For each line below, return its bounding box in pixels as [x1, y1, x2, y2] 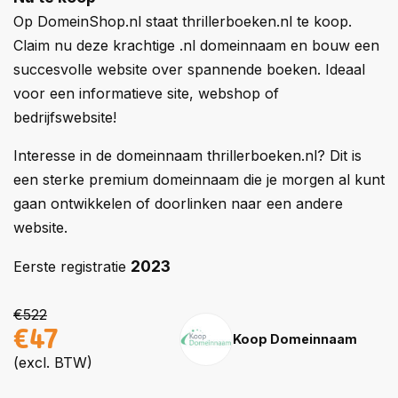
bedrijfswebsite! [13, 108, 116, 126]
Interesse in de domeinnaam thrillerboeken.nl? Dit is [13, 147, 362, 164]
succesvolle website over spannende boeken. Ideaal [13, 60, 365, 78]
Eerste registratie [13, 258, 131, 275]
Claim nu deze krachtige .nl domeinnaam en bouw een [13, 36, 379, 54]
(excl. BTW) [13, 354, 92, 371]
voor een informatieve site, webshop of [13, 84, 279, 102]
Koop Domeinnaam [232, 330, 357, 346]
